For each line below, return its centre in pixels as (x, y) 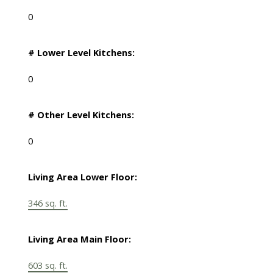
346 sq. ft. (48, 203)
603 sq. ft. (48, 265)
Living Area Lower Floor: (82, 177)
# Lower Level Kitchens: (81, 53)
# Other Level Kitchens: (81, 115)
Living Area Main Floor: (79, 239)
